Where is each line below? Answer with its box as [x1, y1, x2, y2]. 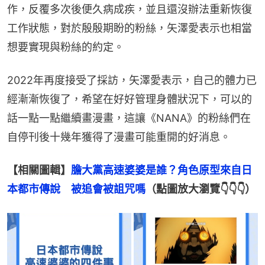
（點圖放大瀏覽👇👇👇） [146, 182, 256, 195]
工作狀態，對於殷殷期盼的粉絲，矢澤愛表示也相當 [7, 21, 252, 34]
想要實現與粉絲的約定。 [7, 40, 124, 53]
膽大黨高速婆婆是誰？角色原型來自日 [71, 163, 252, 176]
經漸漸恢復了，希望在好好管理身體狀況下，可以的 [7, 92, 252, 105]
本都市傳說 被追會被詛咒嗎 [7, 182, 146, 195]
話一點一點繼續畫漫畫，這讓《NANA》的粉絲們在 [7, 111, 251, 124]
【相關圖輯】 [7, 163, 71, 176]
